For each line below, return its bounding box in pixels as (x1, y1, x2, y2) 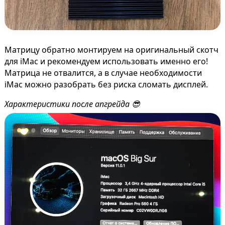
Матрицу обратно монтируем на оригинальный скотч (4, 44, 218, 56)
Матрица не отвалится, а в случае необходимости (4, 67, 202, 79)
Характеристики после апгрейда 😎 (4, 98, 140, 110)
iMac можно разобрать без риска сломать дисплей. (4, 79, 208, 90)
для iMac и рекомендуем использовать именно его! (4, 56, 208, 67)
